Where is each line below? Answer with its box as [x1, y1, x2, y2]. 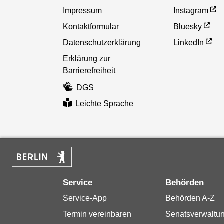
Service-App [62, 194, 107, 203]
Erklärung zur [62, 54, 110, 63]
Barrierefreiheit [62, 66, 115, 75]
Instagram [173, 6, 209, 15]
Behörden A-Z [165, 194, 215, 203]
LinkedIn [173, 38, 204, 47]
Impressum [62, 6, 102, 15]
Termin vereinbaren [62, 210, 131, 219]
